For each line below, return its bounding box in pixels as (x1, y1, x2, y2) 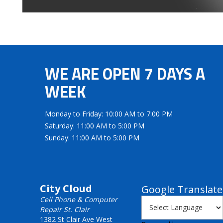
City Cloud (40, 181, 92, 195)
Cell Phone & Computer (40, 194, 117, 204)
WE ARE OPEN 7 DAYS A (45, 61, 205, 86)
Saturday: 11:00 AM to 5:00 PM (45, 120, 144, 130)
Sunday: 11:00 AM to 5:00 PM (45, 132, 139, 142)
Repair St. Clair (40, 204, 90, 214)
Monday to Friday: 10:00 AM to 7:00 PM (45, 109, 173, 118)
